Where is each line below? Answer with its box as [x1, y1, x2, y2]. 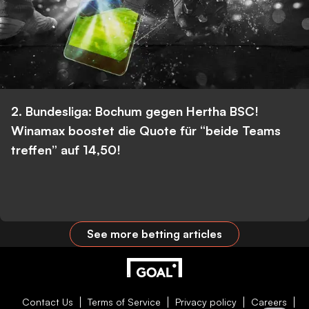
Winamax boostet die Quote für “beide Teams [11, 123, 281, 139]
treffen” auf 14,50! [11, 142, 121, 158]
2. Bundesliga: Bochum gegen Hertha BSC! [11, 103, 259, 119]
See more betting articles [87, 227, 222, 241]
